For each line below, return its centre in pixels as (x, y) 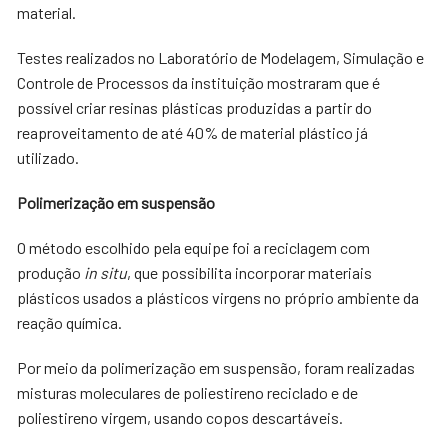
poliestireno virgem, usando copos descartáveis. (180, 417)
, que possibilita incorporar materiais (250, 272)
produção (51, 272)
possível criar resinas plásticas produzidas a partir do (195, 107)
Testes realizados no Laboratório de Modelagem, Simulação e (221, 57)
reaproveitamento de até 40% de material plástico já (193, 132)
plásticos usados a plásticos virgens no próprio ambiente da (218, 297)
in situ (106, 272)
